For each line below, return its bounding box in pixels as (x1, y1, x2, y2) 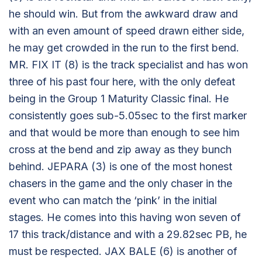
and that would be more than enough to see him (9, 126, 240, 139)
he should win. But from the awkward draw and (9, 7, 238, 20)
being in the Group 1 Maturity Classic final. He (9, 92, 229, 105)
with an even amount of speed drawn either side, (9, 24, 244, 37)
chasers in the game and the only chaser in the (9, 177, 232, 189)
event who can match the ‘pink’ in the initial (9, 194, 217, 206)
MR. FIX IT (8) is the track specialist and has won (9, 58, 248, 71)
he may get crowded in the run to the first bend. (9, 41, 239, 54)
